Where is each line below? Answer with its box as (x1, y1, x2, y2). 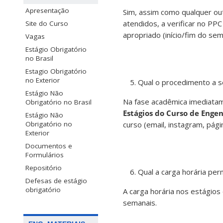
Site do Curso (25, 19, 68, 28)
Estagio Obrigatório (25, 67, 87, 76)
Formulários (25, 150, 64, 160)
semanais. (123, 198, 157, 208)
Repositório (25, 163, 62, 173)
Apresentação (25, 6, 69, 15)
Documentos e (25, 141, 72, 151)
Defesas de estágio (25, 176, 87, 186)
